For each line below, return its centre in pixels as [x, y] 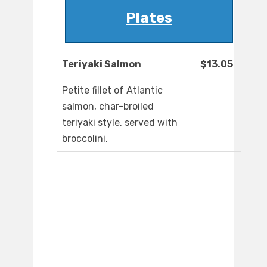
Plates [149, 18]
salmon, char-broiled [108, 107]
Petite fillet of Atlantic [112, 91]
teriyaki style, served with [120, 123]
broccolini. [85, 139]
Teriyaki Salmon [102, 64]
